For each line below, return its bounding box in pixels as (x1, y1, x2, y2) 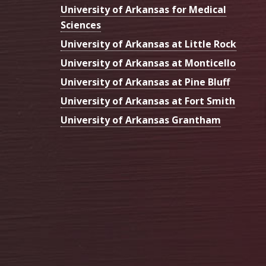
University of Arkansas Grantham (61, 113, 221, 126)
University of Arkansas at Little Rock (61, 37, 236, 50)
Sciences (61, 18, 101, 31)
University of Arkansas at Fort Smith (61, 94, 235, 107)
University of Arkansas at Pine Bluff (61, 75, 230, 88)
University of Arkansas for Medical (61, 3, 226, 16)
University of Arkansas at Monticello (61, 56, 236, 69)
